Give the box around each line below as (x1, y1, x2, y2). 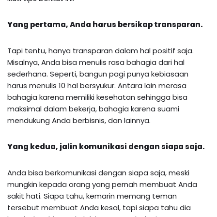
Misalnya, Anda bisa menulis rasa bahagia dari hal (7, 57, 185, 68)
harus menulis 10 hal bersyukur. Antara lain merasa (7, 80, 186, 91)
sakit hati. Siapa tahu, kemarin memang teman (7, 191, 177, 201)
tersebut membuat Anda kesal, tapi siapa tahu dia (7, 202, 191, 213)
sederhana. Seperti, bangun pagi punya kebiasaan (7, 69, 188, 79)
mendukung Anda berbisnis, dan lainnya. (7, 115, 151, 126)
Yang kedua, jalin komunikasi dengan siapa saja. (7, 141, 205, 152)
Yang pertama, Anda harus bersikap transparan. (7, 19, 203, 30)
